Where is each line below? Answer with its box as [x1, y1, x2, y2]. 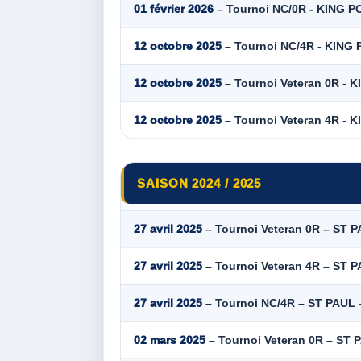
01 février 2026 [134, 2, 214, 15]
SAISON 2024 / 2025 [137, 176, 262, 190]
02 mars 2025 [134, 333, 205, 346]
